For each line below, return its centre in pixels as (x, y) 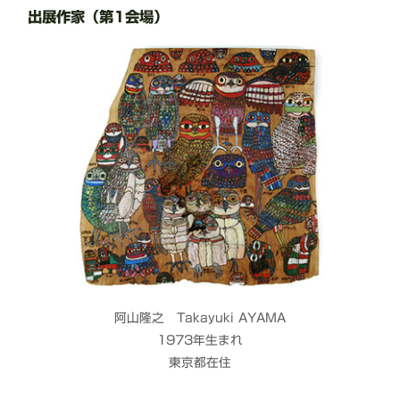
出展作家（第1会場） (98, 17)
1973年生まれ (200, 341)
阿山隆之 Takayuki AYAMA (200, 318)
